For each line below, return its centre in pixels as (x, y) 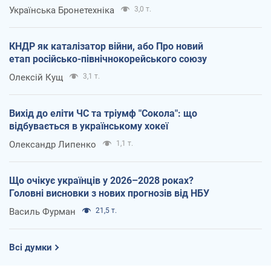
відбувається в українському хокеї (89, 126)
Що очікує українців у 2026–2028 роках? (101, 180)
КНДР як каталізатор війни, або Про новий (106, 46)
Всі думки (31, 247)
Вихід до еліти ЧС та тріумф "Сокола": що (103, 113)
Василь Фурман (42, 211)
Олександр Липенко (53, 144)
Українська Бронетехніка (62, 10)
